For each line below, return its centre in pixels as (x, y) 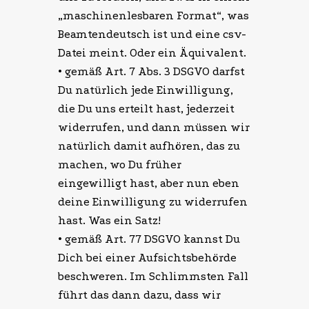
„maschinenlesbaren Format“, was (153, 16)
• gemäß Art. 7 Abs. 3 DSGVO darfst (151, 72)
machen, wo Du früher (120, 165)
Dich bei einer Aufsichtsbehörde (147, 258)
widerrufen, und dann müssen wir (154, 128)
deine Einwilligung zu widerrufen (153, 202)
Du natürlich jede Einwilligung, (146, 90)
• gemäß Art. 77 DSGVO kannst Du (149, 239)
